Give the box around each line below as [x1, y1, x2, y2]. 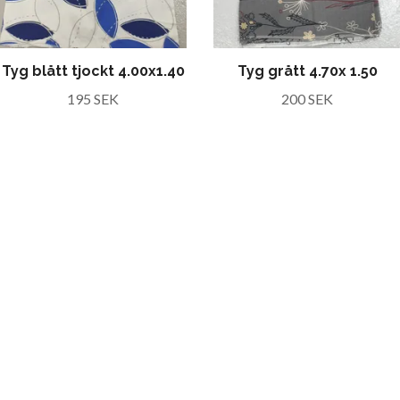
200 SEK [281, 90, 333, 107]
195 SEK [67, 90, 119, 107]
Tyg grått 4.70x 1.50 [237, 62, 378, 79]
